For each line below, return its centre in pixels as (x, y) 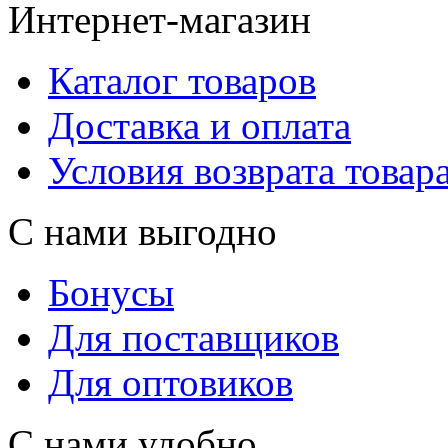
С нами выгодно (142, 231)
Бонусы (111, 292)
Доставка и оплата (199, 125)
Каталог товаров (182, 80)
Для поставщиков (193, 337)
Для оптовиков (170, 382)
